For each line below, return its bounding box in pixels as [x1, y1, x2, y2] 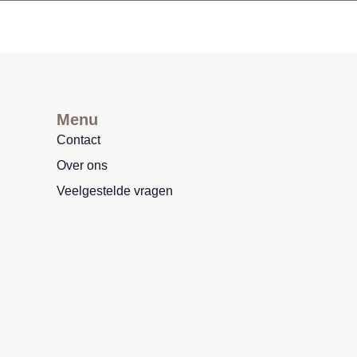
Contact [57, 133, 100, 147]
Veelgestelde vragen [57, 184, 173, 198]
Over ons [57, 159, 108, 172]
